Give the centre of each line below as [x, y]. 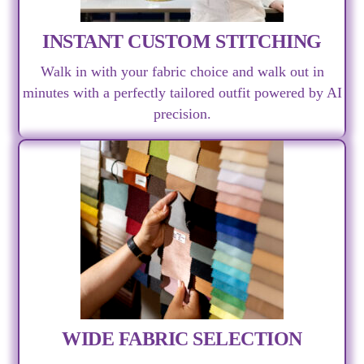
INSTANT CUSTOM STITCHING [182, 41]
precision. [182, 114]
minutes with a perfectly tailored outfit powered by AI [182, 93]
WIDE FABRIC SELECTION [182, 339]
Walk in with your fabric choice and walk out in [182, 72]
